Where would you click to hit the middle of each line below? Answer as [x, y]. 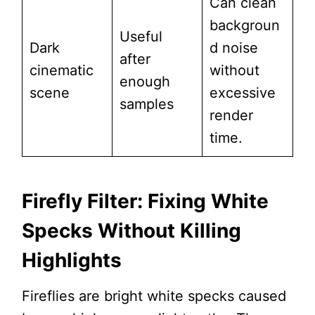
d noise [233, 48]
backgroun [244, 26]
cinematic [61, 71]
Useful [141, 37]
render [231, 116]
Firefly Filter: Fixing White [145, 201]
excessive [242, 93]
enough [144, 82]
